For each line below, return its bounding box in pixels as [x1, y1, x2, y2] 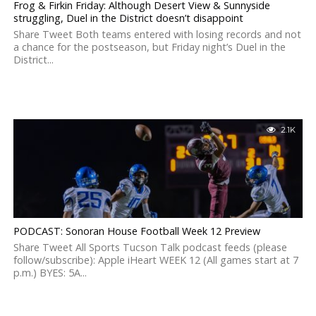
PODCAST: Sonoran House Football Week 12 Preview [13, 224, 260, 238]
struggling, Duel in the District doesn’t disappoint [13, 11, 243, 25]
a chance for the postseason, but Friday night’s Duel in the [13, 40, 286, 54]
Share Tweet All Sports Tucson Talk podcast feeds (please [13, 241, 287, 254]
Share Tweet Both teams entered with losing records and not [13, 28, 301, 41]
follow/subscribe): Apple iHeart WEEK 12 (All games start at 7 [13, 253, 298, 267]
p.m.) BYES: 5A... [13, 266, 87, 279]
